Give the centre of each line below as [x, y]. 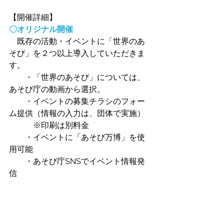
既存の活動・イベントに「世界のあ [77, 41]
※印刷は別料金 [49, 125]
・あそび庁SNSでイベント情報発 [77, 161]
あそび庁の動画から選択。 [61, 89]
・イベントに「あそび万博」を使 [77, 137]
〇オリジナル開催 [41, 29]
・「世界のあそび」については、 [77, 77]
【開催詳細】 [33, 17]
